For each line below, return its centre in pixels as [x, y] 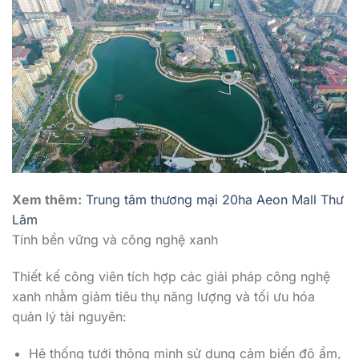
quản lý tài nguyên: [69, 316]
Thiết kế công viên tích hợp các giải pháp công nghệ [171, 276]
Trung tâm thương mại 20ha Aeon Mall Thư [215, 200]
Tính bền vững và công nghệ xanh [115, 240]
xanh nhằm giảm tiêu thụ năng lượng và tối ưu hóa [163, 296]
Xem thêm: [47, 200]
